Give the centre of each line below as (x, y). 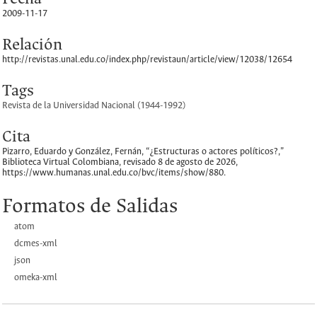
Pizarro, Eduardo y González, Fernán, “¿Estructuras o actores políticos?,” (143, 151)
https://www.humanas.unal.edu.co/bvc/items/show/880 (113, 173)
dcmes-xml (35, 243)
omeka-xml (35, 277)
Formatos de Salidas (90, 207)
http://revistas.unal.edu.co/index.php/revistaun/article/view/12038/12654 (147, 59)
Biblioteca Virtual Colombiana (60, 162)
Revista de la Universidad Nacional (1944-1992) (94, 105)
